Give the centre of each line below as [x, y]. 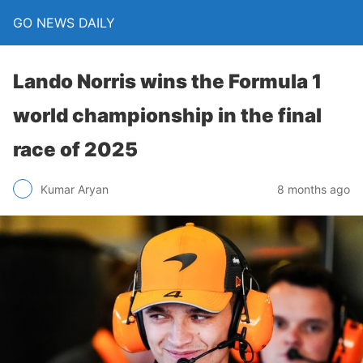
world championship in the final [167, 115]
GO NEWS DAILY [64, 23]
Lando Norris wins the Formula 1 [167, 81]
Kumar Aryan [75, 189]
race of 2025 [75, 149]
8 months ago [314, 189]
